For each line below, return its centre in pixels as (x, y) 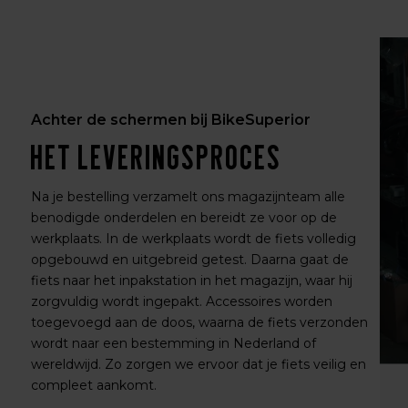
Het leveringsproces (156, 158)
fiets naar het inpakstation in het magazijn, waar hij (191, 281)
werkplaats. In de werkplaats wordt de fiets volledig (193, 239)
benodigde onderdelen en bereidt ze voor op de (184, 218)
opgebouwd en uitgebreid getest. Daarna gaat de (189, 260)
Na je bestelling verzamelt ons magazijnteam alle (188, 197)
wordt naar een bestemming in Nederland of (173, 344)
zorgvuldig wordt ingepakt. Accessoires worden (181, 302)
